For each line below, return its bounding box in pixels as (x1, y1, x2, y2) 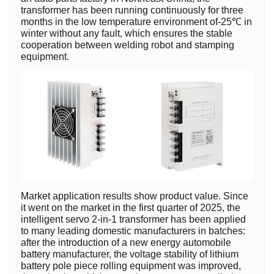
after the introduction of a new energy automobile (21, 237, 231, 248)
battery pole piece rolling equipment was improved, (21, 261, 241, 272)
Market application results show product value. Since (21, 191, 248, 202)
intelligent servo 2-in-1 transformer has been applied (21, 214, 246, 225)
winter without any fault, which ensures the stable (21, 28, 232, 39)
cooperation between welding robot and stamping (21, 40, 234, 51)
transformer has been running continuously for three (21, 5, 243, 16)
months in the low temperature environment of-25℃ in (21, 17, 252, 28)
